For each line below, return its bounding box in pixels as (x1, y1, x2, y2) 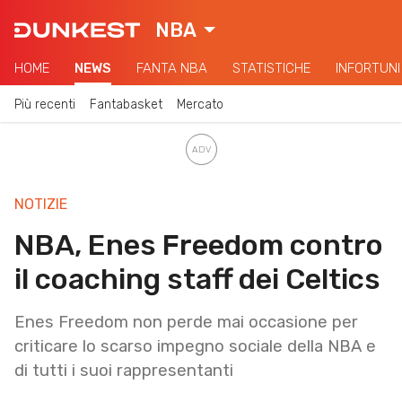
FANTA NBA (136, 60, 207, 76)
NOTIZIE (14, 195, 67, 213)
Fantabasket (90, 96, 162, 112)
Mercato (177, 96, 223, 112)
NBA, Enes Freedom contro (14, 227, 383, 262)
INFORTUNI (336, 60, 400, 76)
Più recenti (14, 96, 75, 112)
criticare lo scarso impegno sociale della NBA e (14, 336, 376, 356)
